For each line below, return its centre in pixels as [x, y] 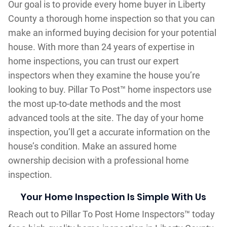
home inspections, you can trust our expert [93, 61]
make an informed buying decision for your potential [112, 32]
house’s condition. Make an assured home [92, 146]
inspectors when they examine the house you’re [104, 75]
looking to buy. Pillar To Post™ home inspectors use [110, 89]
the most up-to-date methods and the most [94, 103]
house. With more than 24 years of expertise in [101, 47]
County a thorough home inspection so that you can [111, 18]
